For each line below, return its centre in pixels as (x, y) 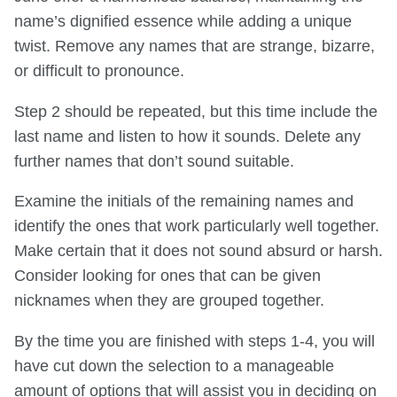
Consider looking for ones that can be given (167, 276)
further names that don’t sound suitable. (154, 161)
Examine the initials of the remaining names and (184, 202)
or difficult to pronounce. (99, 71)
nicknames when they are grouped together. (169, 301)
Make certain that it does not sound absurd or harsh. (198, 251)
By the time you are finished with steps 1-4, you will (195, 341)
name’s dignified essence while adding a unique (183, 21)
